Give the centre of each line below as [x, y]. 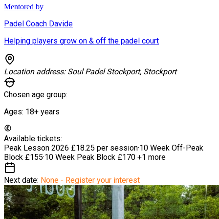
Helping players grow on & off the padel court [81, 41]
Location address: [36, 71]
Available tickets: [33, 138]
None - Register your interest [90, 180]
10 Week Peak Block [81, 157]
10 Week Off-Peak [171, 148]
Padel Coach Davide [38, 23]
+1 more [151, 157]
